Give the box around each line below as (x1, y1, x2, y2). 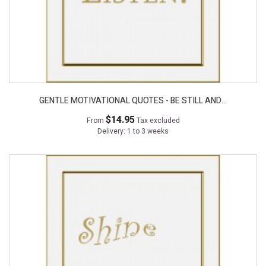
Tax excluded (136, 115, 180, 126)
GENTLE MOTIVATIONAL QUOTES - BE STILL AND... (39, 94, 227, 107)
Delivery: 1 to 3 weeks (97, 126, 169, 137)
